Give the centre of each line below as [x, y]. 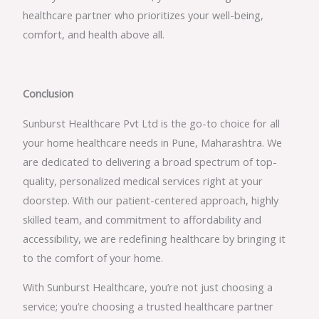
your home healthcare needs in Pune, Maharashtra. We [153, 142]
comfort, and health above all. [94, 34]
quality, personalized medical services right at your [143, 181]
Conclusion [48, 94]
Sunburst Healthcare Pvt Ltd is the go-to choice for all [152, 123]
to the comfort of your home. [93, 257]
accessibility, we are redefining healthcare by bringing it [155, 238]
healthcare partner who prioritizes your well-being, [143, 15]
